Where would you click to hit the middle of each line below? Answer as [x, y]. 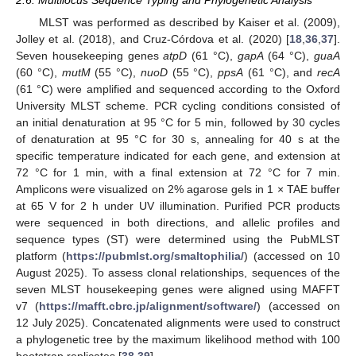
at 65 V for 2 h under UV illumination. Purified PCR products [178, 206]
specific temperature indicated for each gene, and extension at [178, 156]
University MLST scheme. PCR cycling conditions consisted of [178, 106]
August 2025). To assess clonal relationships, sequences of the [178, 273]
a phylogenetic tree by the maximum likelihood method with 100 [178, 340]
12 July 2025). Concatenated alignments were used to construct [178, 323]
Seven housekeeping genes [90, 56]
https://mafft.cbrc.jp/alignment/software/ [148, 306]
